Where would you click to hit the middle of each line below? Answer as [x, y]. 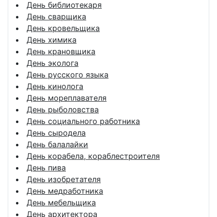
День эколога [53, 63]
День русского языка [68, 74]
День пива [46, 167]
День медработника [65, 191]
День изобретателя [64, 179]
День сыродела [56, 132]
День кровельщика [63, 28]
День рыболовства [63, 109]
